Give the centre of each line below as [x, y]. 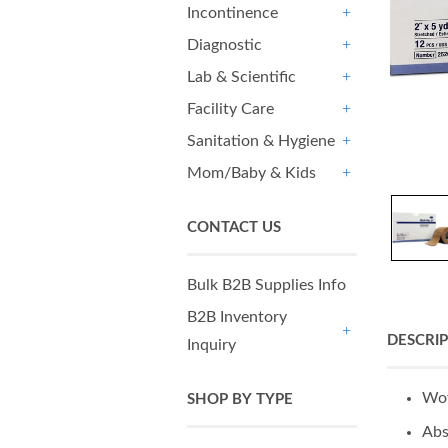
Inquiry [211, 345]
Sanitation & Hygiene [261, 141]
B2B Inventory [237, 317]
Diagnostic [224, 45]
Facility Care [230, 109]
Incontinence [232, 13]
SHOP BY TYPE [240, 399]
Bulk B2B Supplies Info [266, 285]
